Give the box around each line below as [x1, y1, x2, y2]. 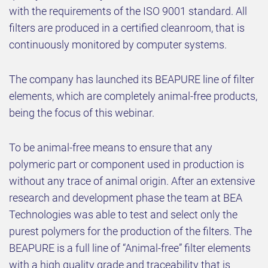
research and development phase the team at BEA [9, 191, 242, 205]
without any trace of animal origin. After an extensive [9, 175, 255, 188]
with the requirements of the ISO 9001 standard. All [9, 5, 247, 18]
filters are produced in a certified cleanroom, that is [9, 22, 245, 35]
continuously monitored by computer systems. [9, 38, 227, 51]
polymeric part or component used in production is [9, 158, 244, 171]
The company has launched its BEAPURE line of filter [9, 73, 254, 86]
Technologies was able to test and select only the [9, 208, 237, 221]
